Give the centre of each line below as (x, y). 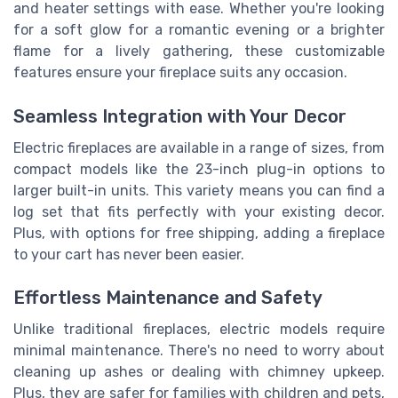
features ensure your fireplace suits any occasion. (180, 73)
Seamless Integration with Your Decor (180, 116)
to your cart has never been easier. (129, 254)
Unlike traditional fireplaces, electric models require (199, 329)
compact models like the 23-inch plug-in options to (199, 169)
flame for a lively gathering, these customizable (199, 52)
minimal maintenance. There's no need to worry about (199, 350)
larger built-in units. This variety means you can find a (199, 190)
